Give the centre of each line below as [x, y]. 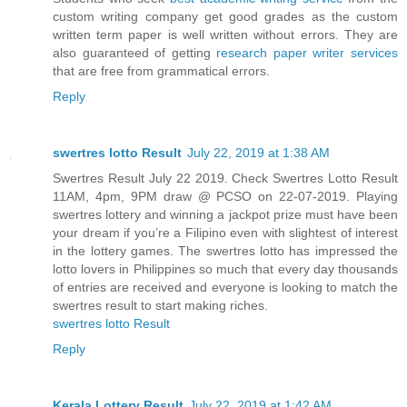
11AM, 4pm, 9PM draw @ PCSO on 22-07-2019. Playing [225, 196]
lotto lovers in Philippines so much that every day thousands [225, 268]
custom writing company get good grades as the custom [225, 16]
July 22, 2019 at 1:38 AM [258, 152]
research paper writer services [308, 52]
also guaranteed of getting [135, 52]
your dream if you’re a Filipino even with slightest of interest [225, 232]
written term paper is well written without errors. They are [225, 34]
